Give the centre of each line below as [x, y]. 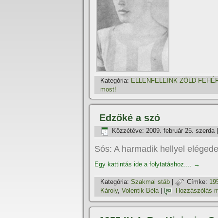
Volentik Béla [140, 191]
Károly [109, 191]
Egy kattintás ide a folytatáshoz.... [144, 164]
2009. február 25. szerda [180, 131]
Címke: [197, 182]
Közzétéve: [128, 131]
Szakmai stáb [150, 182]
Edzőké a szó [130, 118]
